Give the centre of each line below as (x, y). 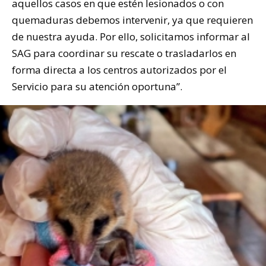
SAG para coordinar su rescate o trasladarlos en (124, 53)
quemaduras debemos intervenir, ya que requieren (132, 20)
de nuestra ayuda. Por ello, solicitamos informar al (131, 36)
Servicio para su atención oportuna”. (97, 86)
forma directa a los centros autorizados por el (119, 69)
